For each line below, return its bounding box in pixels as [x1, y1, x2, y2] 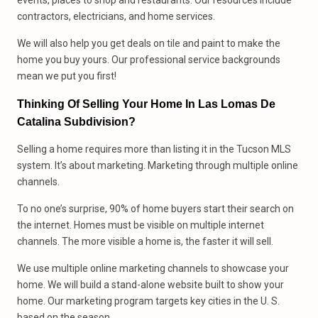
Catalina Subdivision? [17, 116, 136, 128]
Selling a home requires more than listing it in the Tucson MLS [17, 143, 291, 155]
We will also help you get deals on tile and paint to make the [17, 38, 280, 49]
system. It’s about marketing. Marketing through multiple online [17, 160, 298, 171]
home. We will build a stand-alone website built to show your [17, 279, 284, 290]
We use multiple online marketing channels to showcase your [17, 263, 289, 274]
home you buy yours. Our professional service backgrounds [17, 54, 280, 65]
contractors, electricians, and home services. [17, 11, 215, 22]
